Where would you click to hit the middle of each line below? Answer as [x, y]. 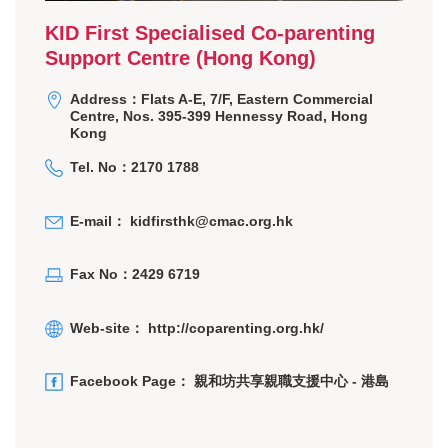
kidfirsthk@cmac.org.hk [211, 220]
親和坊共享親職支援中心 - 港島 [291, 381]
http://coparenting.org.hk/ [236, 327]
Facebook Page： [132, 381]
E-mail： [100, 220]
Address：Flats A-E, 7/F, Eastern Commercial [221, 98]
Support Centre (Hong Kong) [180, 57]
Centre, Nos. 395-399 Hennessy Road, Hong [219, 115]
